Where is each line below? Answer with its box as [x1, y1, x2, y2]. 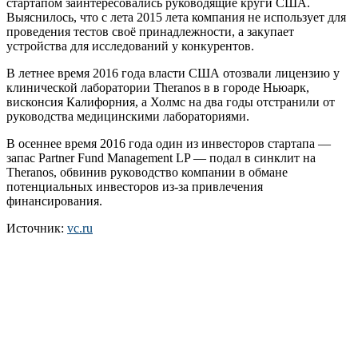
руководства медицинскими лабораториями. [6, 109, 249, 123]
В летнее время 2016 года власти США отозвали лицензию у [6, 66, 340, 80]
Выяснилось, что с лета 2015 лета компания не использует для [6, 10, 346, 24]
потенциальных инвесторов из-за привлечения [6, 179, 263, 193]
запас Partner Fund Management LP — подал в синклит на [6, 150, 316, 165]
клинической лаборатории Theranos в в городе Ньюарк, [6, 80, 309, 94]
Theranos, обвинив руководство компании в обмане [6, 165, 288, 179]
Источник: [6, 221, 67, 235]
